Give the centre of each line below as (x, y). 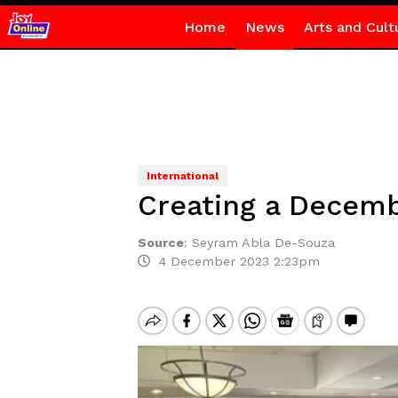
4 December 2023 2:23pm (235, 261)
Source (160, 243)
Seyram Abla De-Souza (263, 243)
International (182, 176)
